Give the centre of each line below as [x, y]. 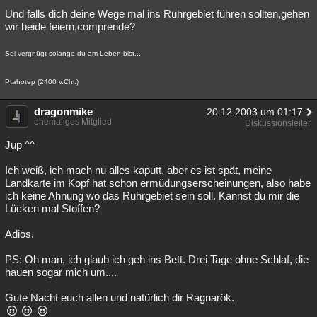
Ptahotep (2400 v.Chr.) [42, 82]
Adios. [19, 234]
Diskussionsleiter [278, 123]
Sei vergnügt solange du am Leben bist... [73, 53]
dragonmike [63, 111]
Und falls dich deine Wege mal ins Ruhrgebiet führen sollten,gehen [157, 14]
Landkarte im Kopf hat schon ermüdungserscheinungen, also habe [158, 183]
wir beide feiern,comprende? [70, 27]
